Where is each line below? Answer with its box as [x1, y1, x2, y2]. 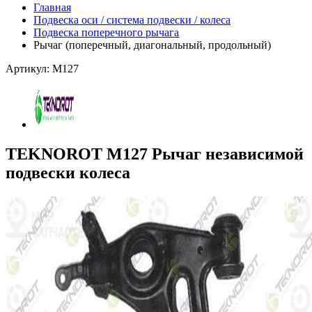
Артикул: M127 [6, 63, 79, 75]
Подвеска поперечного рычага [33, 26, 179, 38]
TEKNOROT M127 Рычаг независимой [6, 144, 304, 163]
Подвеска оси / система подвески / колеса [33, 14, 231, 26]
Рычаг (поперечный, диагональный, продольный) [33, 39, 271, 51]
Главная [33, 1, 71, 13]
